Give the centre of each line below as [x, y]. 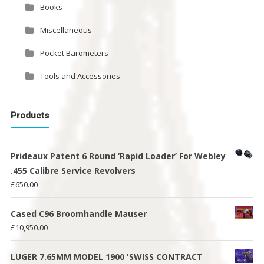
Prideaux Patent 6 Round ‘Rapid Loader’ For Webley [118, 156]
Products [29, 115]
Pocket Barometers [74, 53]
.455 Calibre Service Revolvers [73, 170]
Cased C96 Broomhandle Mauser [78, 213]
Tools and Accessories [80, 76]
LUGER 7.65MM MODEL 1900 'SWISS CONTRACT [106, 256]
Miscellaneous [66, 30]
